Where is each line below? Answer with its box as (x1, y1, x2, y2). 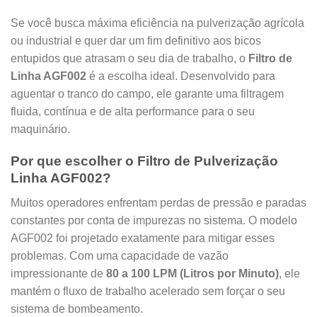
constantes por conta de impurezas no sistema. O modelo (11, 214, 297, 226)
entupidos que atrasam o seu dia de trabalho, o (11, 52, 248, 65)
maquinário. (11, 123, 70, 136)
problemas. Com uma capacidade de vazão (11, 249, 229, 262)
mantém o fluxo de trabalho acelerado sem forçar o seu (11, 284, 285, 297)
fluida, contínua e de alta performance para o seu (11, 105, 255, 118)
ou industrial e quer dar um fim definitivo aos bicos (11, 35, 261, 47)
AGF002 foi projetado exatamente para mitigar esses (11, 231, 275, 244)
